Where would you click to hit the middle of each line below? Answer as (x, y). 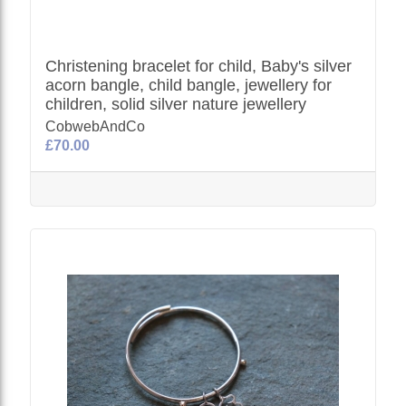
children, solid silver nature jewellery (176, 104)
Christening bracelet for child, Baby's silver (199, 66)
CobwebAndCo (96, 126)
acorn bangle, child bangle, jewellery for (189, 85)
